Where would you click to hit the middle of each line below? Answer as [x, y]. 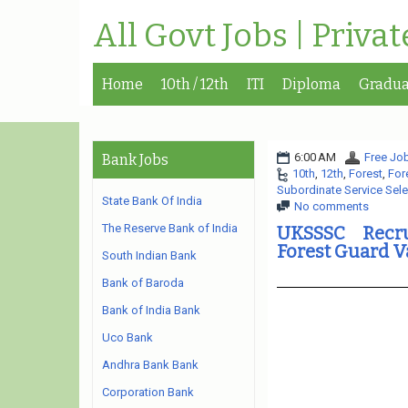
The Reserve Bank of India [170, 228]
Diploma [311, 84]
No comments [331, 206]
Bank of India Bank [151, 310]
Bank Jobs [135, 160]
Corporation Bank [148, 392]
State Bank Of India [152, 201]
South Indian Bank [149, 255]
